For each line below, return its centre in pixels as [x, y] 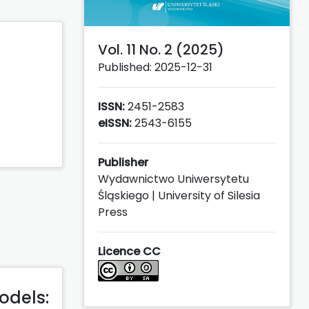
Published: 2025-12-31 [155, 67]
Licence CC [129, 251]
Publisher [123, 162]
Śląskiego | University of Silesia [179, 195]
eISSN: [115, 123]
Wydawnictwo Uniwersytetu [173, 179]
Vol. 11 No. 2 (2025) [161, 49]
